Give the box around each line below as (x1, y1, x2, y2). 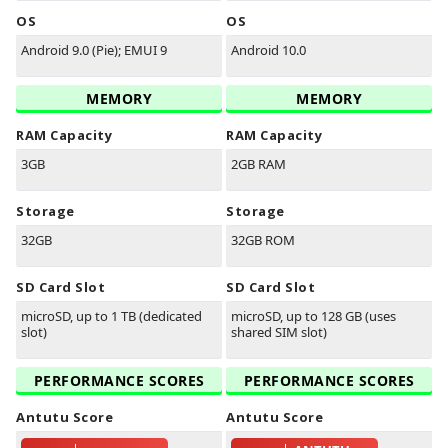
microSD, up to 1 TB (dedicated (21, 307, 202, 326)
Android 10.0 (231, 41, 306, 60)
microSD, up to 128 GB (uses (231, 307, 396, 326)
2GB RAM (231, 155, 286, 174)
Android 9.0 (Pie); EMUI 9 (21, 41, 167, 60)
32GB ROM (231, 231, 295, 250)
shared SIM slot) (231, 323, 327, 342)
